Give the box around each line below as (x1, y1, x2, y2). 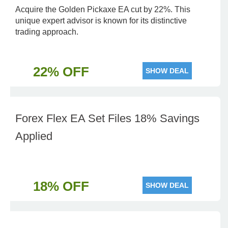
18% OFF (33, 179, 89, 194)
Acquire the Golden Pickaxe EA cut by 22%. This (15, 5, 190, 14)
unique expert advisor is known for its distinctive (15, 16, 187, 25)
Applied (15, 130, 52, 142)
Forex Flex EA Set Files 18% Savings (15, 112, 199, 125)
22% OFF (33, 64, 89, 79)
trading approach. (15, 27, 78, 36)
